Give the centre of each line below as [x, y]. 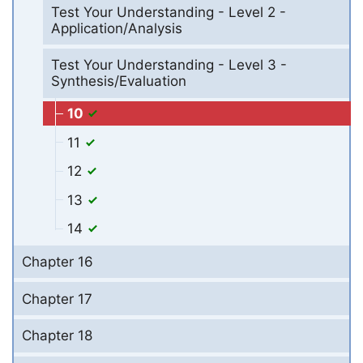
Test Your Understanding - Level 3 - [169, 65]
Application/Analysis [116, 28]
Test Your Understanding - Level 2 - [168, 12]
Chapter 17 [57, 299]
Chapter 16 [58, 261]
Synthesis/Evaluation [118, 81]
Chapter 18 [57, 336]
